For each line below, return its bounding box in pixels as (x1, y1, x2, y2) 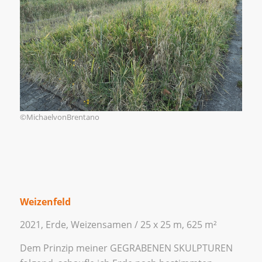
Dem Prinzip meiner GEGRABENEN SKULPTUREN (19, 241, 233, 254)
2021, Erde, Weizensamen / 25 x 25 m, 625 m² (19, 218, 217, 232)
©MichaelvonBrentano (19, 111, 99, 122)
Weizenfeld (19, 195, 71, 208)
